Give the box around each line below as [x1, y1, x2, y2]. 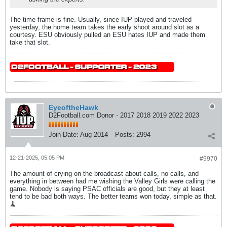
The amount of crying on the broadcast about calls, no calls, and [10, 170, 199, 177]
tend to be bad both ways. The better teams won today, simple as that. [10, 193, 217, 200]
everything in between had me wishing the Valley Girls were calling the [10, 177, 215, 185]
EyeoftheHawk [49, 103, 98, 111]
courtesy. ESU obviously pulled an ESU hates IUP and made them [10, 31, 205, 39]
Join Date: [49, 131, 79, 138]
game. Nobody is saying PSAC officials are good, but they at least [10, 185, 205, 193]
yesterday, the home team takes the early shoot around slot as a [10, 23, 199, 31]
